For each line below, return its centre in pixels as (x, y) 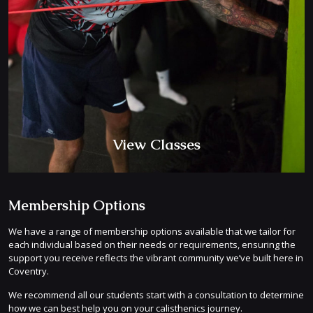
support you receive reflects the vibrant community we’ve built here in (156, 258)
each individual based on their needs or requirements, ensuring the (152, 245)
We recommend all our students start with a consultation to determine (156, 295)
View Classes (156, 145)
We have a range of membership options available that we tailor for (152, 232)
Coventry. (29, 271)
